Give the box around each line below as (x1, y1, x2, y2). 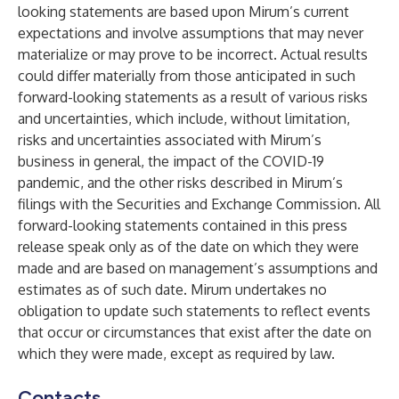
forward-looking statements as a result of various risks (18, 88, 368, 106)
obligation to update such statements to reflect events (18, 302, 370, 320)
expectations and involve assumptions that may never (18, 24, 363, 42)
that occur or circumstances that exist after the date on (18, 323, 371, 341)
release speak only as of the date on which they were (18, 238, 359, 256)
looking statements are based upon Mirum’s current (18, 3, 349, 20)
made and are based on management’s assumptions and (18, 259, 378, 277)
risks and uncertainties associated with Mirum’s (18, 131, 322, 149)
